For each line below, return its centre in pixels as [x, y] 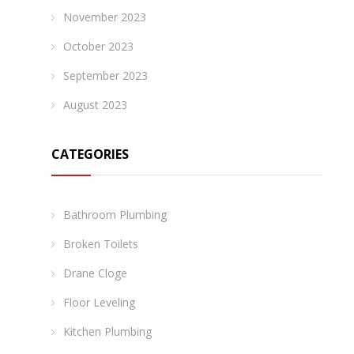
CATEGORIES [90, 154]
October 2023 [98, 46]
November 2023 [105, 17]
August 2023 [95, 105]
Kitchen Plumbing [107, 331]
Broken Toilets [101, 244]
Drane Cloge [95, 273]
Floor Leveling [99, 302]
